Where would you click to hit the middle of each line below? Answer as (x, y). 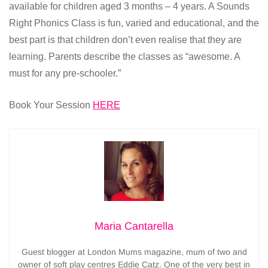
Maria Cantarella (134, 226)
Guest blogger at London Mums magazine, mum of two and (134, 252)
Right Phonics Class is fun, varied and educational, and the (134, 23)
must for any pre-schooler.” (65, 73)
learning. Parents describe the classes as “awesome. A (124, 56)
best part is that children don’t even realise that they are (125, 39)
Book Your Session (51, 105)
